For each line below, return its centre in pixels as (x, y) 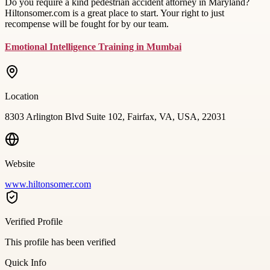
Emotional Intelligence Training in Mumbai (93, 46)
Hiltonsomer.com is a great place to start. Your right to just (115, 13)
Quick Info (26, 262)
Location (22, 96)
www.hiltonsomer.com (48, 184)
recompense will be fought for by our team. (87, 24)
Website (20, 163)
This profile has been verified (60, 242)
